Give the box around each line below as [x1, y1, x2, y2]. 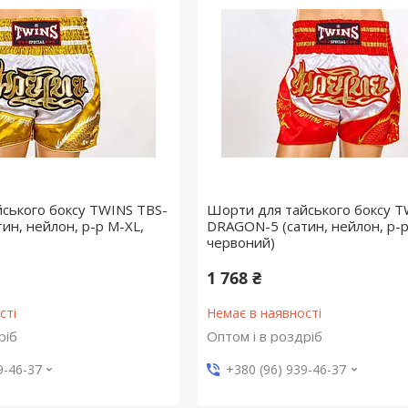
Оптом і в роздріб [206, 327, 322, 346]
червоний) [206, 233, 275, 252]
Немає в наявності [206, 304, 321, 322]
